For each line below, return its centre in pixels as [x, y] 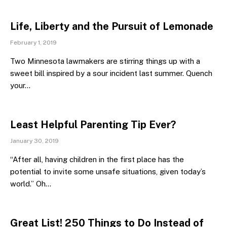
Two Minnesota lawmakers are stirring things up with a [105, 61]
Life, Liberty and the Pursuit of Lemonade [112, 26]
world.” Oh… [31, 184]
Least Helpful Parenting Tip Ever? [93, 125]
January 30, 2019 [34, 141]
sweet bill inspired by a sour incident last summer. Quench [111, 73]
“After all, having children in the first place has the [97, 159]
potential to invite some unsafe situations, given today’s [108, 172]
